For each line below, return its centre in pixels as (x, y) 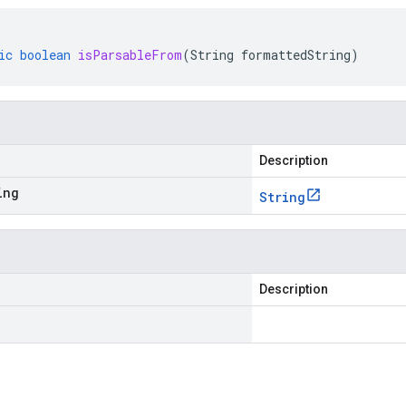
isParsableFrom (130, 55)
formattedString (296, 55)
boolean (45, 55)
